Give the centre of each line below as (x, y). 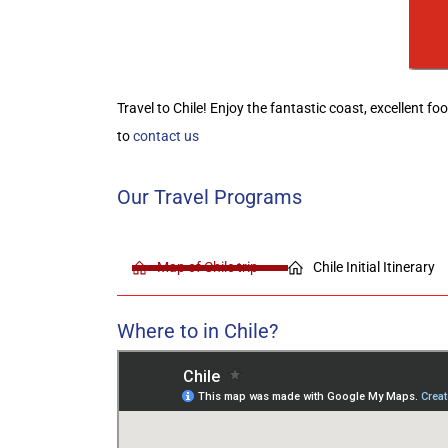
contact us (166, 136)
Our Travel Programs (209, 197)
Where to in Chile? (197, 331)
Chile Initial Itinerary (374, 267)
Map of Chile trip (207, 267)
